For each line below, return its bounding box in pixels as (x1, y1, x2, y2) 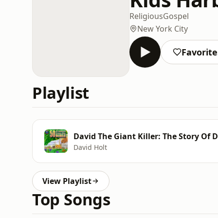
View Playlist (42, 176, 91, 186)
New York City (137, 23, 188, 34)
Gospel (163, 10, 189, 21)
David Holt (73, 142, 107, 152)
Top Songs (32, 188, 110, 210)
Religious (129, 10, 163, 21)
